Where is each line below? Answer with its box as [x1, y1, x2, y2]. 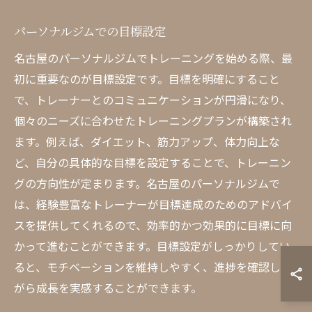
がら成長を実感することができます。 [14, 279, 202, 296]
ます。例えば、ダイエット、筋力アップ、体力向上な [14, 133, 280, 150]
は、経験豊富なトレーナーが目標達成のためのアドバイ [14, 196, 292, 212]
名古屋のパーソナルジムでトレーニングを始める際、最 [14, 49, 292, 66]
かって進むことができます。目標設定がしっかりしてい [14, 237, 290, 254]
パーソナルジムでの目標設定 [14, 22, 166, 40]
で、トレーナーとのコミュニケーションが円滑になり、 [14, 91, 291, 108]
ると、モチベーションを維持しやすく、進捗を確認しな [14, 258, 292, 275]
